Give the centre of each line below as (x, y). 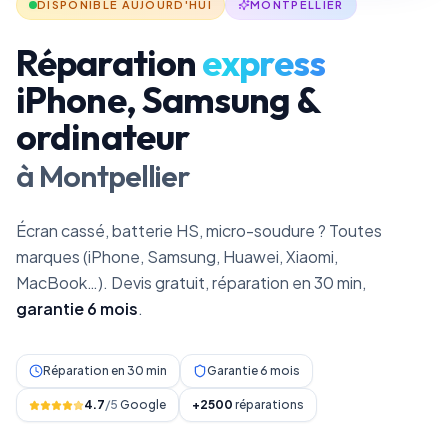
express (263, 62)
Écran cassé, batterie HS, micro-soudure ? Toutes (199, 230)
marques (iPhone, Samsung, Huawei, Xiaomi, (177, 256)
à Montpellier (103, 176)
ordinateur (103, 136)
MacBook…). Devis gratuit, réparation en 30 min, (191, 282)
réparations (268, 404)
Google (142, 404)
